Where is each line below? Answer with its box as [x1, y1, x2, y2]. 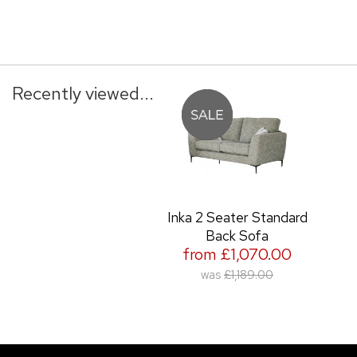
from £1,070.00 [182, 242, 292, 265]
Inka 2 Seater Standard [167, 207, 308, 226]
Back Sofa [206, 226, 269, 245]
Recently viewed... [12, 80, 154, 105]
